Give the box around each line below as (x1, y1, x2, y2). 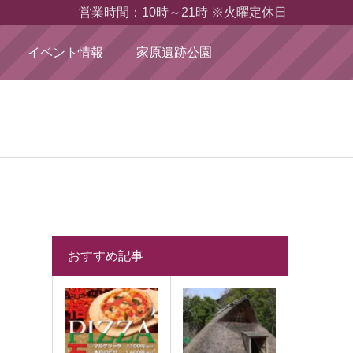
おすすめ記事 (68, 249, 143, 262)
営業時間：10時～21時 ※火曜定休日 (79, 5, 288, 19)
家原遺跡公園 (136, 45, 212, 59)
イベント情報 (27, 45, 103, 59)
